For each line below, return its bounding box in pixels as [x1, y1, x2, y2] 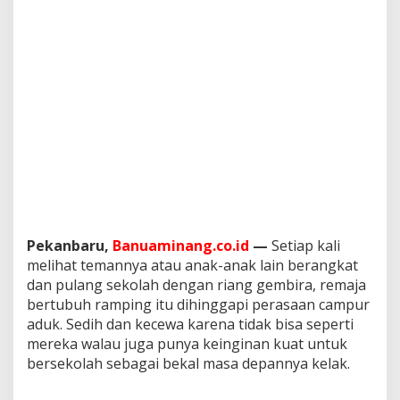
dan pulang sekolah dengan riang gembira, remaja [27, 274, 366, 295]
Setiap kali [268, 235, 340, 255]
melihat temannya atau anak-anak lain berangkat [27, 254, 358, 275]
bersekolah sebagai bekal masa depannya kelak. [27, 353, 350, 373]
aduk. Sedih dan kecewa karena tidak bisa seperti [27, 313, 354, 334]
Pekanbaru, [27, 235, 112, 255]
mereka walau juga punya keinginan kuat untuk [27, 333, 347, 354]
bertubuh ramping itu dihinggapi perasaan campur [27, 294, 370, 314]
